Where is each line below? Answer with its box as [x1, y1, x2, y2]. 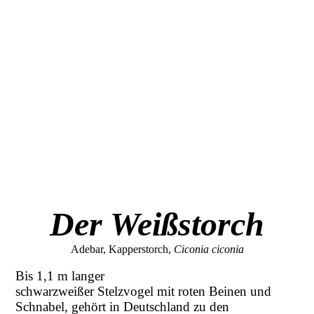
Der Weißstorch [50, 205, 264, 243]
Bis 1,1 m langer [15, 268, 105, 284]
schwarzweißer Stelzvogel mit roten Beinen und [15, 284, 272, 299]
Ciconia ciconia [173, 243, 244, 256]
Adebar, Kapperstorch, [70, 243, 174, 256]
